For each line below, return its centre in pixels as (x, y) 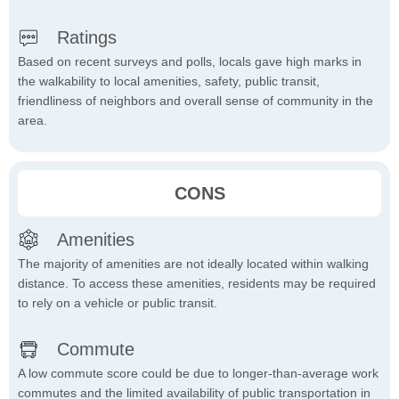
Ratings (87, 38)
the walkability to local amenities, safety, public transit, (169, 81)
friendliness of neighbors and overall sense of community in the (195, 101)
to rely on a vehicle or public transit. (118, 303)
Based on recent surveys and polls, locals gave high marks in (190, 62)
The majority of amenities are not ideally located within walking (193, 264)
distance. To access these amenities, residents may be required (197, 284)
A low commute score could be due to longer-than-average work (198, 374)
